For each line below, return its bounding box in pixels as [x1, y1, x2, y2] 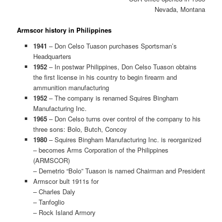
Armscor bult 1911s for [33, 176, 99, 186]
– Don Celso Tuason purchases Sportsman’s [49, 41, 177, 51]
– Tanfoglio [33, 197, 64, 207]
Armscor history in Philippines [17, 25, 112, 35]
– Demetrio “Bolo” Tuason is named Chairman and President [33, 166, 205, 175]
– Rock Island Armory [33, 207, 96, 217]
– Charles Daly [33, 186, 75, 196]
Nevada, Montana [154, 4, 205, 14]
